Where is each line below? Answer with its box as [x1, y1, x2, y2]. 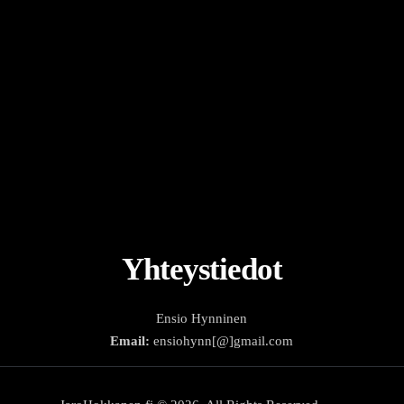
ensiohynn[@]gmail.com [150, 333, 294, 348]
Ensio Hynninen [156, 310, 248, 326]
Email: [110, 333, 151, 348]
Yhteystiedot [121, 251, 283, 287]
